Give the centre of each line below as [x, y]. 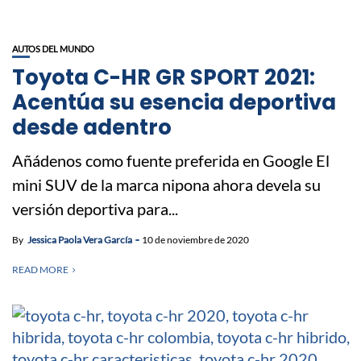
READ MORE [40, 269]
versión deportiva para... [95, 208]
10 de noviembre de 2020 [195, 239]
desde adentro [92, 127]
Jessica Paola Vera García [80, 239]
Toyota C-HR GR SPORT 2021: [164, 77]
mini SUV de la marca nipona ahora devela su [166, 184]
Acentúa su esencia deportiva [174, 102]
